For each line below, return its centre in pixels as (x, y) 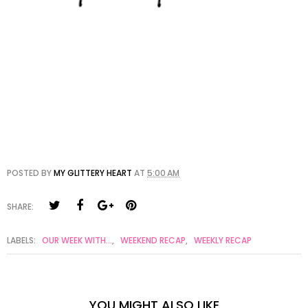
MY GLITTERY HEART (93, 173)
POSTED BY (30, 173)
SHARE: (20, 207)
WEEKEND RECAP (153, 241)
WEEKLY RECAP (223, 241)
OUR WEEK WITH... (77, 241)
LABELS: (22, 241)
